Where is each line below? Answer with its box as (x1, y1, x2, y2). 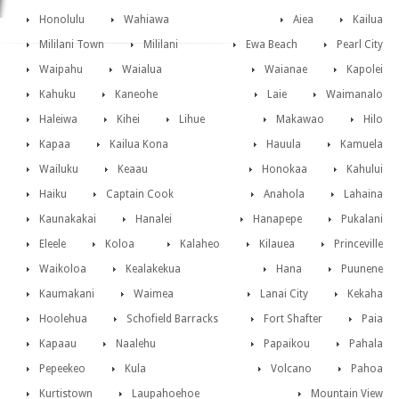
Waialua (122, 63, 162, 77)
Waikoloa (39, 263, 86, 276)
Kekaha (347, 288, 383, 301)
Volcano (271, 362, 312, 376)
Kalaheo (180, 238, 220, 251)
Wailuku (39, 163, 78, 176)
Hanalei (135, 213, 172, 226)
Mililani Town (39, 38, 104, 52)
